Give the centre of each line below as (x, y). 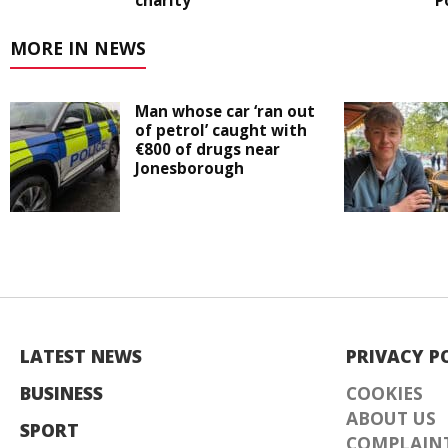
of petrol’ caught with (221, 130)
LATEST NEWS (81, 356)
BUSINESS (61, 393)
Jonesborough (189, 168)
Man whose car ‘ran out (225, 111)
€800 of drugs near (207, 149)
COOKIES (384, 393)
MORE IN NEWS (78, 48)
